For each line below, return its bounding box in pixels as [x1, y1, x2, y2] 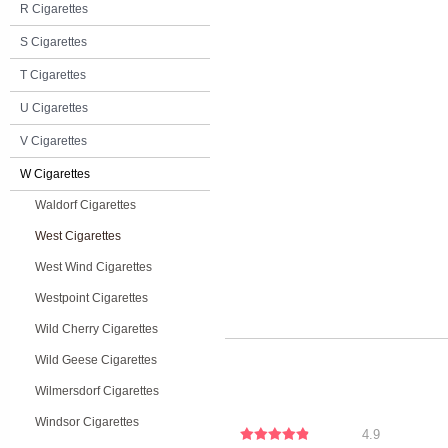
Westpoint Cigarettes [35, 291, 148, 305]
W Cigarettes [20, 167, 90, 181]
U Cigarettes [20, 101, 88, 115]
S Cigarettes [20, 35, 87, 49]
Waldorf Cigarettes [35, 198, 136, 212]
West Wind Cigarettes [35, 260, 152, 274]
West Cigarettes [35, 229, 121, 243]
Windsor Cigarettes [35, 415, 139, 429]
